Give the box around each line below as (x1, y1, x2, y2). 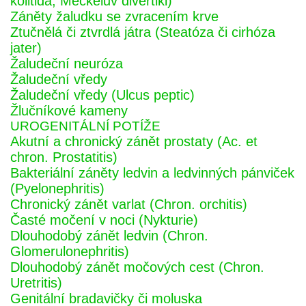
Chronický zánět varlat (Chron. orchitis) (10, 197, 247, 212)
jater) (10, 40, 42, 55)
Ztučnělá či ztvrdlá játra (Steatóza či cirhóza (10, 25, 275, 40)
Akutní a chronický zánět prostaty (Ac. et (10, 134, 258, 149)
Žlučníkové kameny (10, 103, 128, 118)
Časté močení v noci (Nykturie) (10, 212, 198, 227)
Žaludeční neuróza (10, 56, 123, 71)
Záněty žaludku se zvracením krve (10, 9, 219, 24)
